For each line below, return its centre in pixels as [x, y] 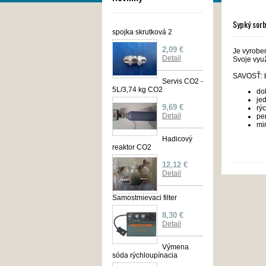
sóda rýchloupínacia [145, 255]
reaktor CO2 [132, 147]
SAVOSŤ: [248, 76]
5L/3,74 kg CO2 [137, 89]
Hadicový [177, 139]
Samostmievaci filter [145, 197]
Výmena [175, 247]
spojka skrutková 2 [142, 32]
